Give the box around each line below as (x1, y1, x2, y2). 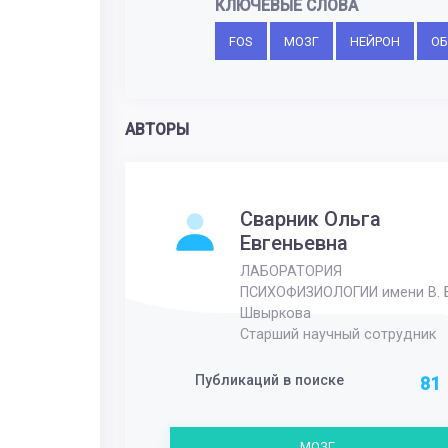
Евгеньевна (239, 230, 348, 255)
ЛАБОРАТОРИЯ (239, 263, 342, 280)
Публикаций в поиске (194, 372, 344, 389)
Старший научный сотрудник (239, 326, 436, 343)
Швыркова (239, 305, 311, 322)
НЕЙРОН (349, 33, 400, 49)
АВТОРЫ (125, 121, 189, 140)
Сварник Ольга (239, 206, 381, 231)
